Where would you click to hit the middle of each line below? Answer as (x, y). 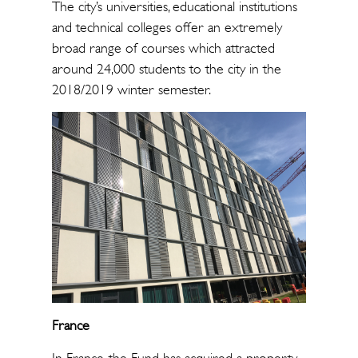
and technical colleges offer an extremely (167, 27)
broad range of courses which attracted (163, 48)
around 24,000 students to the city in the (166, 69)
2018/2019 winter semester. (131, 89)
